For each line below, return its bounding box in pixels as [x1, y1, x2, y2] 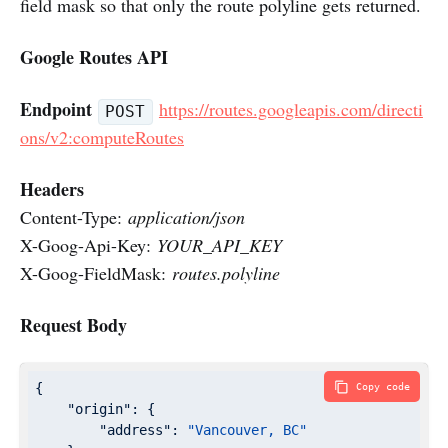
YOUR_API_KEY [157, 233, 282, 258]
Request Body [20, 312, 127, 339]
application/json [128, 205, 245, 230]
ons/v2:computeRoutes [20, 125, 184, 150]
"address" [99, 422, 171, 439]
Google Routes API [20, 44, 168, 71]
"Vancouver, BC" [187, 422, 307, 439]
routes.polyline [172, 261, 280, 286]
